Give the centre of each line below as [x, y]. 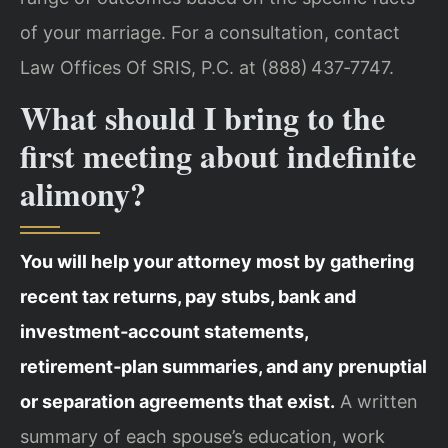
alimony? [83, 194]
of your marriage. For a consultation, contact [210, 32]
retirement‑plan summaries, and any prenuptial [223, 367]
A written [376, 402]
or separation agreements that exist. [177, 402]
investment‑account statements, [164, 332]
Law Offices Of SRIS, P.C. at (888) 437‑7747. [207, 67]
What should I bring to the [202, 118]
